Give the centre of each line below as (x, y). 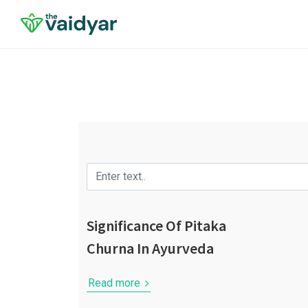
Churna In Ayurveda (150, 248)
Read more (115, 283)
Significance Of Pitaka (156, 225)
